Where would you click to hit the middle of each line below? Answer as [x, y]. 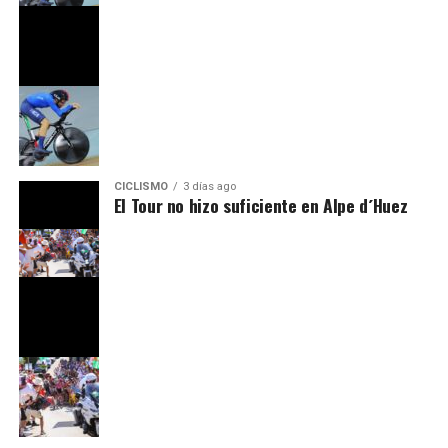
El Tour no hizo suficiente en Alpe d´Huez [260, 205]
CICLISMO [140, 187]
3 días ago [209, 187]
